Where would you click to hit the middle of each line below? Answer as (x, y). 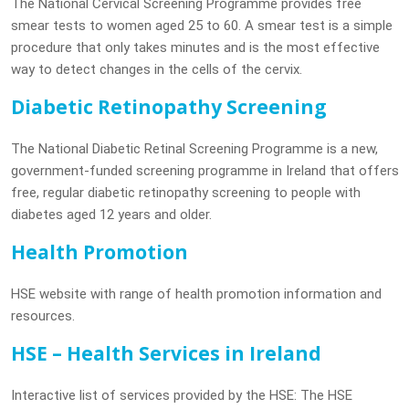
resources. (42, 316)
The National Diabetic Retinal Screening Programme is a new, (194, 149)
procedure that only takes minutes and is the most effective (195, 47)
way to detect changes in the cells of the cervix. (156, 69)
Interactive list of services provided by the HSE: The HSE (181, 395)
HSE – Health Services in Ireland (166, 353)
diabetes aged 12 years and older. (111, 215)
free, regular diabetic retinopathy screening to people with (185, 193)
